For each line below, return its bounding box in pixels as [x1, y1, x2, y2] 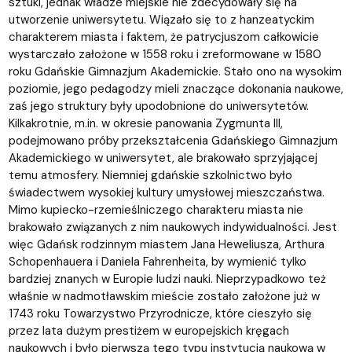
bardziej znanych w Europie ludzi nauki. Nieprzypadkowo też [8, 270, 326, 287]
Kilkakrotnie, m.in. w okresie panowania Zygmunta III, [8, 115, 283, 131]
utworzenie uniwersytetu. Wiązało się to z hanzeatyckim [8, 11, 314, 27]
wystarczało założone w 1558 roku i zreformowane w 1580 [8, 46, 321, 62]
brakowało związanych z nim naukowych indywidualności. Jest [8, 218, 337, 235]
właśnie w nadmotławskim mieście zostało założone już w [8, 288, 320, 304]
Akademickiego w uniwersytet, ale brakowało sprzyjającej [8, 149, 317, 166]
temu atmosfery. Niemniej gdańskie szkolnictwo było [8, 167, 292, 183]
